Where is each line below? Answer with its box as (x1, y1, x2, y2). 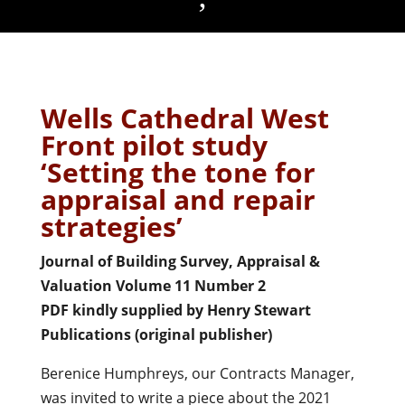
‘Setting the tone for (40, 153, 316, 191)
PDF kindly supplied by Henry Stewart (40, 299, 311, 320)
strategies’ (40, 207, 183, 245)
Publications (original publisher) (40, 324, 272, 344)
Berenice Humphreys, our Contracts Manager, (40, 363, 354, 383)
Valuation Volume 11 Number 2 (40, 275, 266, 296)
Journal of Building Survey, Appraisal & (40, 250, 320, 271)
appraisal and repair (40, 180, 316, 218)
